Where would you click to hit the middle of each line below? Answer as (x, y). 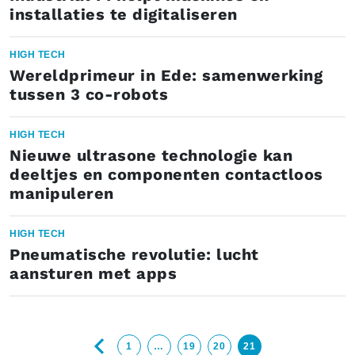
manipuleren (62, 193)
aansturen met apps (93, 273)
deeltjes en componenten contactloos (166, 174)
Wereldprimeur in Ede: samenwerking (166, 75)
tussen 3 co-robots (89, 94)
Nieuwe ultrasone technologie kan (151, 155)
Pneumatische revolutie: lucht (134, 254)
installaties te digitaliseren (124, 14)
